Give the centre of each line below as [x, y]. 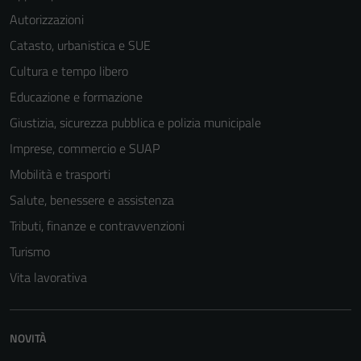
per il [218, 338]
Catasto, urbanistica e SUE [80, 45]
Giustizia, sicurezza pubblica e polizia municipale [135, 122]
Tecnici [224, 280]
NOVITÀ [28, 338]
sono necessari [241, 319]
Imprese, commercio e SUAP [85, 148]
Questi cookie [238, 300]
